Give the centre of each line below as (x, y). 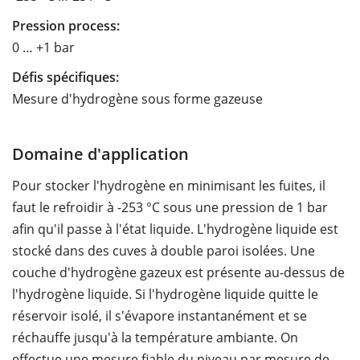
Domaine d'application (100, 153)
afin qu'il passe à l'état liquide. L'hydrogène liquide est (175, 229)
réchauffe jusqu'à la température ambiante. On (155, 337)
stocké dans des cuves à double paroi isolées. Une (164, 250)
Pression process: (66, 25)
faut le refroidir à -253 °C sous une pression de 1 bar (170, 207)
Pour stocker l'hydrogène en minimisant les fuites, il (169, 185)
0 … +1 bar (43, 47)
